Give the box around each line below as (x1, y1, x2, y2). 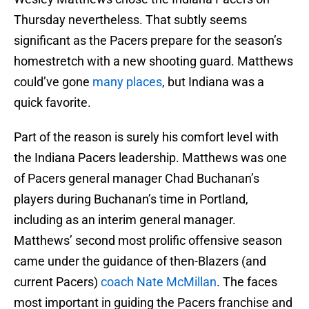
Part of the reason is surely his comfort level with (14, 130, 279, 145)
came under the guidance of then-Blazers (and (14, 254, 266, 269)
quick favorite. (14, 95, 91, 110)
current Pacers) (14, 275, 101, 290)
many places (92, 74, 162, 90)
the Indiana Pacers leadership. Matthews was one (14, 150, 287, 166)
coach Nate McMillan (101, 275, 217, 290)
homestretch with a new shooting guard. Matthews (14, 54, 293, 69)
